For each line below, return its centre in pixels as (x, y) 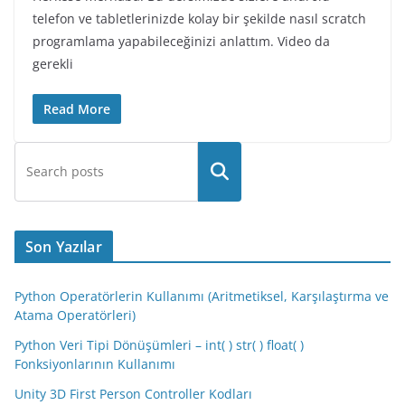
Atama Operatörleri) (75, 315)
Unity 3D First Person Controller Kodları (133, 393)
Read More (77, 108)
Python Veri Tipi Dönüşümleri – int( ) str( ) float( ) (159, 344)
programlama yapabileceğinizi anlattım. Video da (181, 41)
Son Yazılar (64, 246)
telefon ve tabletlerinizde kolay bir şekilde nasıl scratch (199, 18)
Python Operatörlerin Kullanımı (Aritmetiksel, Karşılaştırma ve (202, 296)
